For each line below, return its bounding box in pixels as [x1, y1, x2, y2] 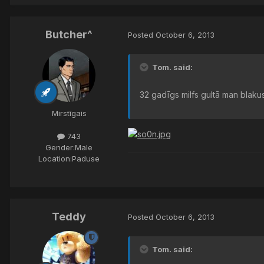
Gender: [45, 143, 75, 153]
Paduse [72, 154, 100, 164]
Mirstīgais [51, 108, 87, 118]
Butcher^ [45, 28, 93, 41]
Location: [38, 154, 72, 164]
